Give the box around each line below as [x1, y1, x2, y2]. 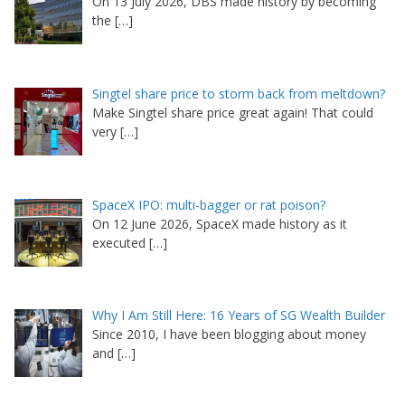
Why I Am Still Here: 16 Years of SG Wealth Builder [91, 306, 385, 325]
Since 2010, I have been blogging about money [91, 325, 366, 344]
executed [91, 233, 149, 251]
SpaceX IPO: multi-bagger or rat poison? [91, 195, 325, 213]
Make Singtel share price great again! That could [91, 103, 373, 121]
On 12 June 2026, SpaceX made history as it [91, 214, 347, 232]
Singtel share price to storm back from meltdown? [91, 84, 385, 102]
